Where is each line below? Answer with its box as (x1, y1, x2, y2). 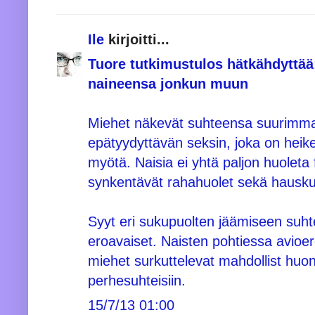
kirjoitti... (104, 31, 169, 47)
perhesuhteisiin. (88, 272, 186, 288)
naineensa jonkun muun (88, 75, 248, 91)
